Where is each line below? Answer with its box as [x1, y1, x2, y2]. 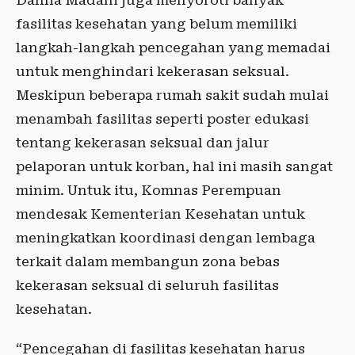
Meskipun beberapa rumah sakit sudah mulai [16, 87, 329, 104]
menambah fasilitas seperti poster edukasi [16, 111, 309, 128]
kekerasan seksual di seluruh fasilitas [16, 277, 279, 294]
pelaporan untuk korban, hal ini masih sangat [16, 158, 333, 175]
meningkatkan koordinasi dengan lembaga [16, 230, 315, 246]
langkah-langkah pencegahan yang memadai [16, 40, 330, 56]
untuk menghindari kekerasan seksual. [16, 63, 289, 80]
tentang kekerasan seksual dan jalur [16, 135, 269, 151]
